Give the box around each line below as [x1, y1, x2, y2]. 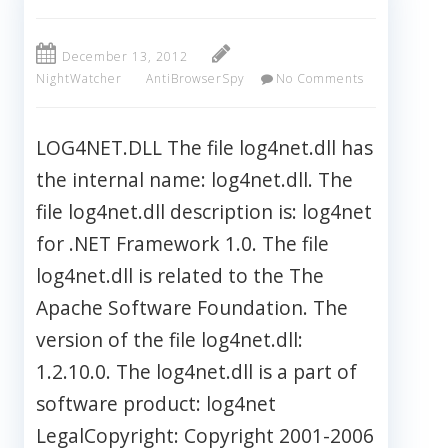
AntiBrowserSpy [146, 70, 245, 88]
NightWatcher [36, 70, 122, 88]
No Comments [275, 70, 364, 88]
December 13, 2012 [62, 48, 188, 66]
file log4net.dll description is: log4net [36, 198, 372, 226]
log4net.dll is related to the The [36, 262, 324, 290]
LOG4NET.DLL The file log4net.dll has [36, 134, 373, 162]
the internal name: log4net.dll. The [36, 166, 353, 194]
